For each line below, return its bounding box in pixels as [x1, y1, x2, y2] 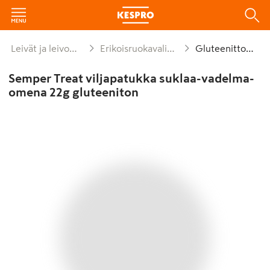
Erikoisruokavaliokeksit [105, 43, 167, 53]
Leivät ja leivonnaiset [16, 43, 69, 53]
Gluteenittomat [203, 43, 246, 53]
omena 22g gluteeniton [8, 86, 139, 98]
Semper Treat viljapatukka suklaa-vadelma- [8, 72, 254, 84]
